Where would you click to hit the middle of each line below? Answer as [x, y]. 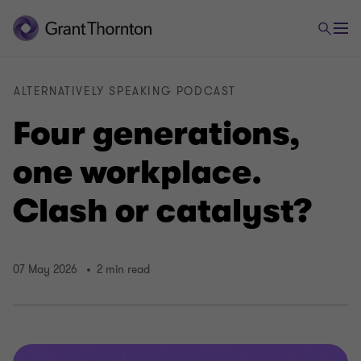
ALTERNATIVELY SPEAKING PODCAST [125, 91]
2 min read [123, 270]
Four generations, [157, 134]
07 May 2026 [45, 270]
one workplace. [137, 172]
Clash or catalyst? [162, 211]
